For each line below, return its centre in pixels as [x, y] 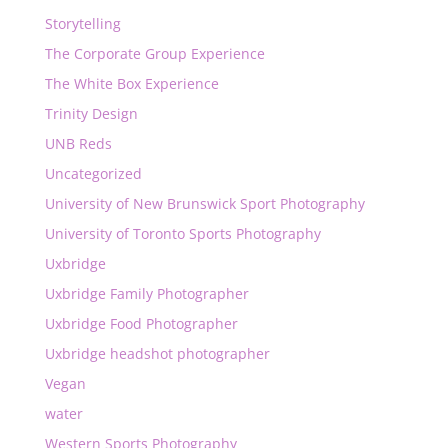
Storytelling [82, 23]
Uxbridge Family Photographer [146, 293]
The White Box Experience [131, 83]
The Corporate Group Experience [154, 53]
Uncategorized [93, 173]
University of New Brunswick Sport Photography [204, 203]
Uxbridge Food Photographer [141, 323]
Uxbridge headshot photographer [157, 353]
